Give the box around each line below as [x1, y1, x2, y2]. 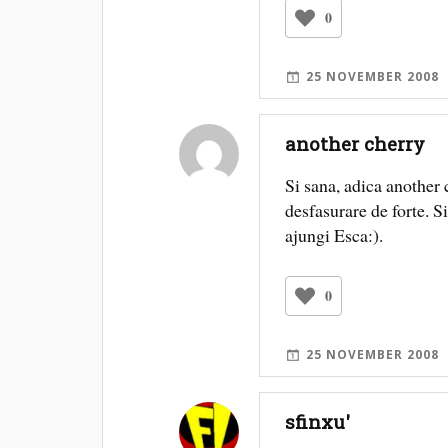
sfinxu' [285, 408, 351, 434]
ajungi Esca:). [285, 223, 384, 248]
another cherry [285, 131, 426, 157]
